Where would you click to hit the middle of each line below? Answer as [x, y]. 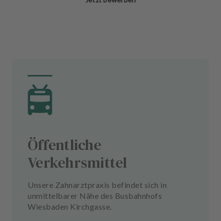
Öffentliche [64, 145]
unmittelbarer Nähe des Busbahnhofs [95, 196]
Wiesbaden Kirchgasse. [70, 206]
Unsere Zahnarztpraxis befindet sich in [97, 185]
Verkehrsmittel [77, 163]
